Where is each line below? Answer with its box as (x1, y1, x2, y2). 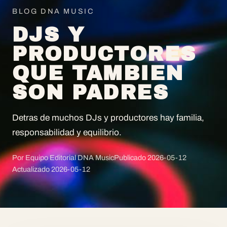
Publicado (114, 153, 147, 162)
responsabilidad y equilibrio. (12, 127, 122, 137)
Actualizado (12, 165, 51, 173)
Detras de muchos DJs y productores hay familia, (12, 112, 204, 123)
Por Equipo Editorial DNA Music (12, 153, 114, 162)
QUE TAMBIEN (12, 62, 184, 84)
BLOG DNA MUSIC (12, 7, 94, 15)
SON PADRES (12, 81, 169, 103)
